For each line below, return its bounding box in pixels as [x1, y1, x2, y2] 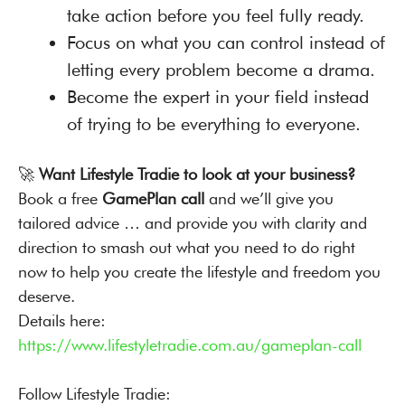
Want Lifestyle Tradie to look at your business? [39, 165, 355, 184]
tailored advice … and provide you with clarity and [18, 213, 367, 232]
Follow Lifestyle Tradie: [18, 384, 171, 403]
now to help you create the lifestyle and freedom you [18, 262, 381, 281]
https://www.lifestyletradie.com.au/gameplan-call [18, 335, 362, 354]
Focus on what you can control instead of [67, 32, 385, 53]
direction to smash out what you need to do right [18, 238, 355, 257]
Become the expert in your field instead [67, 86, 369, 108]
